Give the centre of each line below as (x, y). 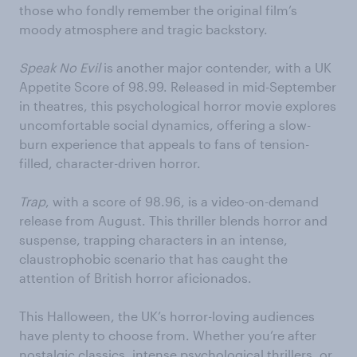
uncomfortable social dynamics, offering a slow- (165, 125)
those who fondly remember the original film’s (158, 10)
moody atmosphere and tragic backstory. (143, 29)
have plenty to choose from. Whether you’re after (168, 335)
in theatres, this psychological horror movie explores (178, 106)
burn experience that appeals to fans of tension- (164, 144)
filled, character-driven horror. (110, 163)
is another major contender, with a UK (216, 67)
